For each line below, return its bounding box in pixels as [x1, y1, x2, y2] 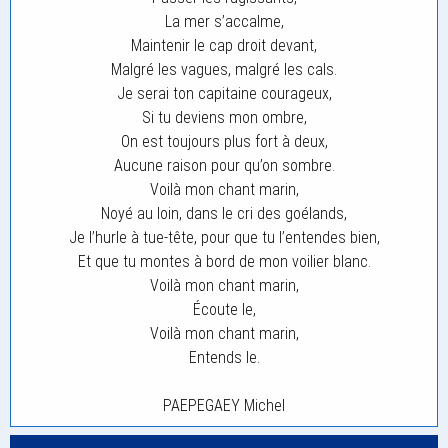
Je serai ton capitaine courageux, [116, 84, 332, 103]
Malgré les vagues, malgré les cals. [111, 60, 337, 79]
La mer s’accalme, [164, 12, 284, 31]
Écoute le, [192, 300, 256, 319]
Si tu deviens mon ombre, [141, 108, 307, 127]
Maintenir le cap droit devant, [131, 36, 317, 55]
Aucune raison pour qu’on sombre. [113, 156, 335, 175]
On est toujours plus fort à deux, [120, 132, 328, 151]
